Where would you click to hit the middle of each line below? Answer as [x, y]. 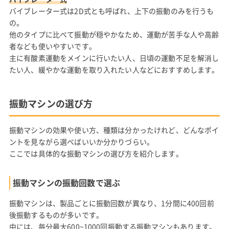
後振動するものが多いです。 [56, 215]
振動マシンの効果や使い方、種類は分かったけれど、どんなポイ [114, 130]
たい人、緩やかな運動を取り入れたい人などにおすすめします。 [114, 70]
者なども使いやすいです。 [52, 46]
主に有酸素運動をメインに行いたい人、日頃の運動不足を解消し [114, 58]
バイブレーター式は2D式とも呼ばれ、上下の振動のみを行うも [111, 11]
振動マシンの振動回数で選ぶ [66, 183]
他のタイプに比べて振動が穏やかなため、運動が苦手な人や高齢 [114, 35]
